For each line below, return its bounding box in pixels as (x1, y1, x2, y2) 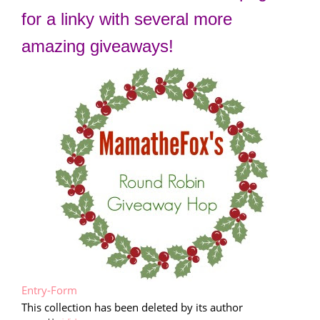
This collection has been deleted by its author (21, 299, 243, 314)
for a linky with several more (21, 9, 232, 29)
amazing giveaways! (21, 36, 174, 56)
